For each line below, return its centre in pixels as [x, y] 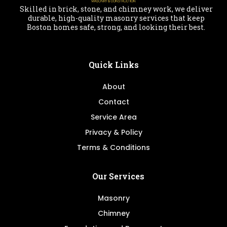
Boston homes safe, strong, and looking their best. [116, 27]
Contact [113, 102]
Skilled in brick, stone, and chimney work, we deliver [116, 9]
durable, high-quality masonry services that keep [116, 18]
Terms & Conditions [113, 148]
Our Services [118, 176]
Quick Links [113, 65]
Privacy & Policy [113, 133]
